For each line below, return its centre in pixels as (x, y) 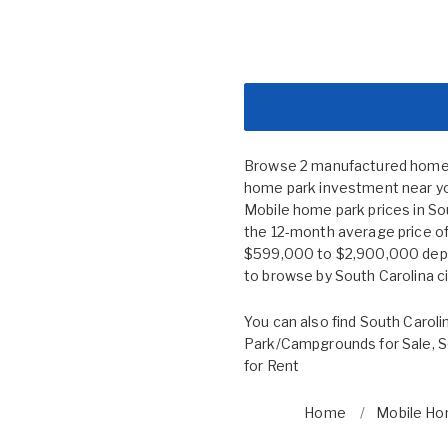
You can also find (302, 321)
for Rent (272, 365)
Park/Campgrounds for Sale (338, 343)
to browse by (289, 275)
